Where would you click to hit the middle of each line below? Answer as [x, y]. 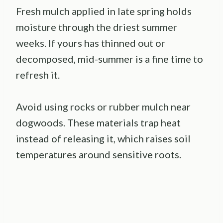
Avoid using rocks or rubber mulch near [103, 106]
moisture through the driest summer [97, 27]
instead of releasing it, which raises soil [103, 138]
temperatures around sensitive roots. [99, 154]
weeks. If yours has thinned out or [91, 43]
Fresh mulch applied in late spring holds [104, 11]
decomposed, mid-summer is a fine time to [110, 58]
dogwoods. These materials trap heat [98, 122]
